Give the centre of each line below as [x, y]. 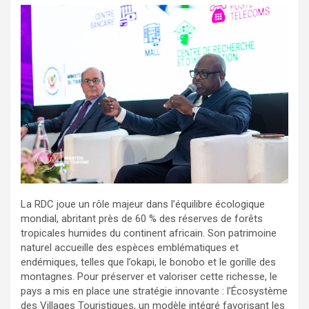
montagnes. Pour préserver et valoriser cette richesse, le [149, 277]
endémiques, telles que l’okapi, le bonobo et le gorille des [148, 262]
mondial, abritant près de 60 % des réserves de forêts [142, 219]
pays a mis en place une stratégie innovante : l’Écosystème [154, 291]
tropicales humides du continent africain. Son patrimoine [149, 233]
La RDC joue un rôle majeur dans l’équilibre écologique [143, 205]
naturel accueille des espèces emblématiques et [130, 248]
